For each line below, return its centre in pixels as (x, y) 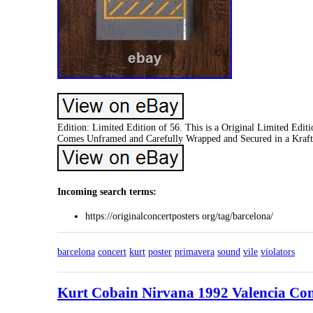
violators (278, 252)
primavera (195, 252)
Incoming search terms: (107, 192)
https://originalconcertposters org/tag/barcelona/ (179, 217)
